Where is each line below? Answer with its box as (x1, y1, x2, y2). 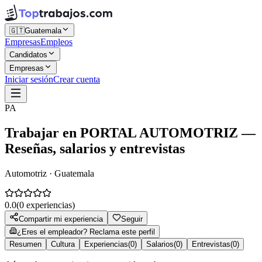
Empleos (40, 37, 73, 47)
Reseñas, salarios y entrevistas (5, 140, 185, 156)
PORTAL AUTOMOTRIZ (80, 125, 238, 140)
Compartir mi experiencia (19, 214, 103, 223)
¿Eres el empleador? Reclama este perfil (17, 227, 155, 236)
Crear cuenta (53, 74, 100, 84)
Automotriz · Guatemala (5, 168, 94, 178)
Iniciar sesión (5, 74, 53, 84)
